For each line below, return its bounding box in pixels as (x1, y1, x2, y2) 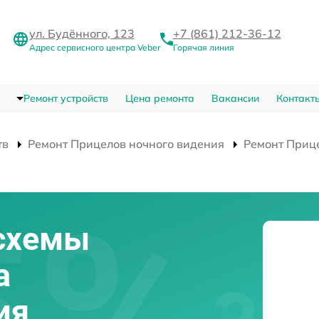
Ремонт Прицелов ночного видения (28, 137, 224, 152)
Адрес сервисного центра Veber (28, 42, 160, 53)
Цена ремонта (125, 92, 194, 105)
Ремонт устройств (23, 92, 108, 105)
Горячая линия (172, 42, 234, 53)
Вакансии (211, 92, 259, 105)
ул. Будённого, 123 (28, 26, 135, 41)
